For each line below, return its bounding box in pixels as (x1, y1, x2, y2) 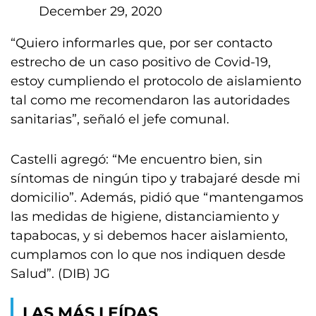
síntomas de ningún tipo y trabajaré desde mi (11, 171, 300, 186)
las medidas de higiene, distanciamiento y (11, 209, 279, 224)
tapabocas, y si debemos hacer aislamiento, (11, 228, 288, 243)
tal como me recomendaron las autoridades (11, 92, 290, 108)
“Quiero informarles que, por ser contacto (11, 35, 272, 51)
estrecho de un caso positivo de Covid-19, (11, 54, 271, 70)
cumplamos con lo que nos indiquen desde (11, 247, 286, 262)
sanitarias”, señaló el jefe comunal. (11, 111, 229, 127)
